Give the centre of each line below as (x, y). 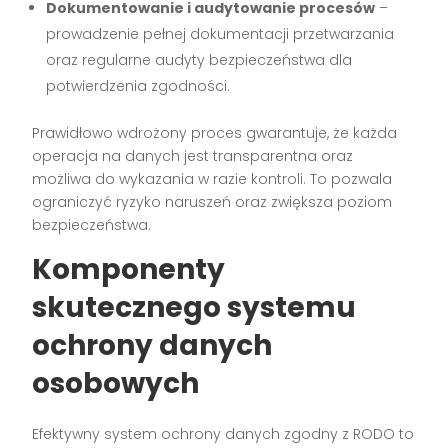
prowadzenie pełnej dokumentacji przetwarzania (220, 33)
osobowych (116, 383)
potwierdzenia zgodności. (138, 85)
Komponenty (129, 269)
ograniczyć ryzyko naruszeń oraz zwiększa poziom (212, 201)
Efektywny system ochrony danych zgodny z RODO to (223, 433)
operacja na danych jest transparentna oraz (193, 155)
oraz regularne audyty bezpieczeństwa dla (199, 59)
